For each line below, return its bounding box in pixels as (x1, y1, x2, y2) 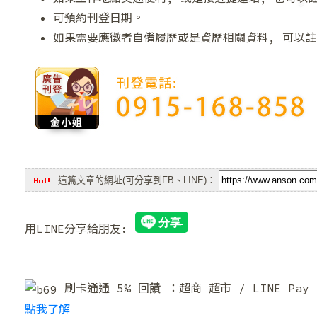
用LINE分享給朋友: (25, 221, 135, 236)
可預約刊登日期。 (53, 11, 144, 25)
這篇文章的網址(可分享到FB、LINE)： (55, 175, 219, 185)
